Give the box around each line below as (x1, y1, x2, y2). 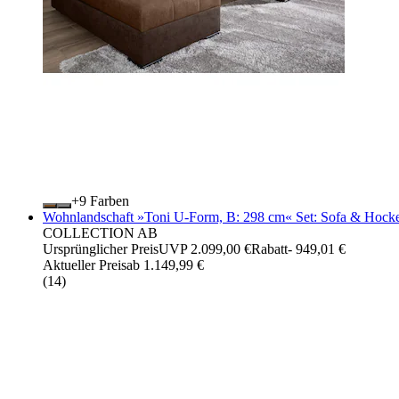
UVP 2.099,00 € (159, 240, 251, 256)
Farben (86, 192, 129, 208)
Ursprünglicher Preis (43, 240, 159, 256)
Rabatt (251, 240, 288, 256)
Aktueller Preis (43, 256, 126, 273)
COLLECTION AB (43, 224, 158, 240)
